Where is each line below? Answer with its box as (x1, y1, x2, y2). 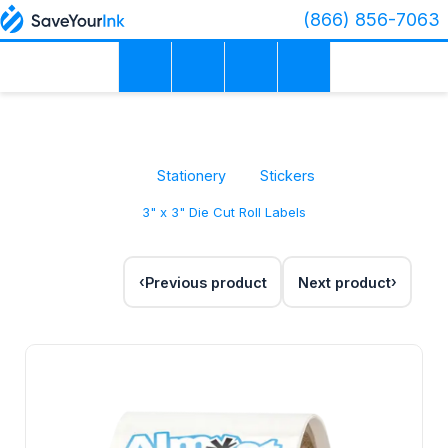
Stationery (157, 167, 226, 184)
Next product (297, 273, 391, 291)
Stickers (260, 167, 315, 184)
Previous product (144, 273, 267, 291)
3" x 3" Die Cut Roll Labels (142, 204, 306, 221)
